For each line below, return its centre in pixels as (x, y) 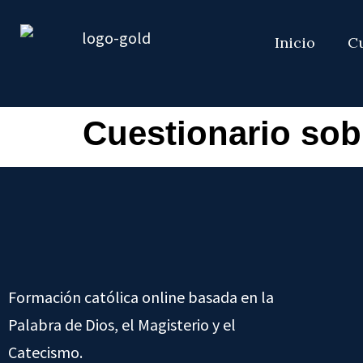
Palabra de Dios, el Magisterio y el (122, 325)
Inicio (295, 43)
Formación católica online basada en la (141, 297)
